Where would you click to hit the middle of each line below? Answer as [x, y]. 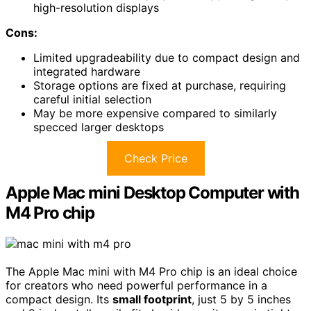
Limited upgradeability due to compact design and [167, 58]
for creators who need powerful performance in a [136, 285]
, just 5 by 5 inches [241, 299]
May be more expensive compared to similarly [155, 114]
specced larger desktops [99, 127]
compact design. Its [59, 299]
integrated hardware [87, 72]
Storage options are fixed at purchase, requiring [160, 86]
